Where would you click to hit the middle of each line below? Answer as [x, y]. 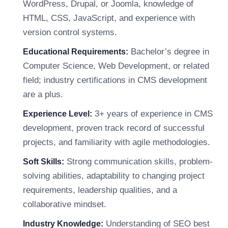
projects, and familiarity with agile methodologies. [117, 142]
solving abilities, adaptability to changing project [114, 176]
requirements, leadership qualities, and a [100, 190]
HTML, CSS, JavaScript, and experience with [109, 18]
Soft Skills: [44, 162]
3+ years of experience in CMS [152, 114]
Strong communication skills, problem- [138, 162]
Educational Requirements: [76, 52]
